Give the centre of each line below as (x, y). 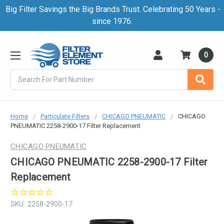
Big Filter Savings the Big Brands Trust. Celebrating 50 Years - (112, 9)
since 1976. (112, 21)
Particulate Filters (65, 116)
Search (22, 74)
